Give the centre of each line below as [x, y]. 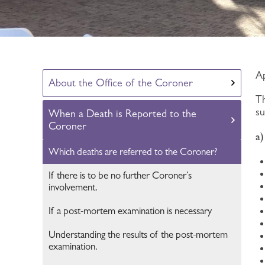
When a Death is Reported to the [123, 114]
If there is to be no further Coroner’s [120, 175]
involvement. [73, 187]
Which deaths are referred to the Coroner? [133, 152]
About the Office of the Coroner [121, 83]
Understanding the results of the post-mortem [138, 235]
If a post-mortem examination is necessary [130, 211]
